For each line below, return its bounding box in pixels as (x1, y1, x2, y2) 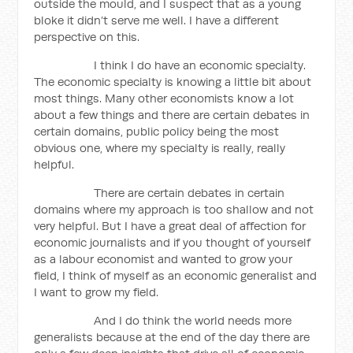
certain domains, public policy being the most (34, 124, 280, 139)
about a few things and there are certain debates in (34, 107, 310, 122)
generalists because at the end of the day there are (34, 329, 310, 344)
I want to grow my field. (34, 284, 159, 299)
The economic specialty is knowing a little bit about (34, 74, 312, 89)
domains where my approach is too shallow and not (34, 202, 314, 217)
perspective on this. (34, 29, 140, 44)
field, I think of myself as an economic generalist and (34, 268, 318, 283)
